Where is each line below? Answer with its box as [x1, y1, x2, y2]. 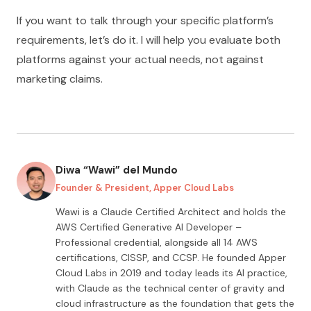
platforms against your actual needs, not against [17, 52, 264, 67]
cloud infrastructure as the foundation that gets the [56, 297, 294, 310]
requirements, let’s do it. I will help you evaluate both [17, 33, 280, 47]
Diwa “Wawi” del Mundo [56, 163, 178, 177]
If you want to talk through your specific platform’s [17, 13, 274, 28]
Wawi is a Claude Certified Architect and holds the [56, 205, 286, 218]
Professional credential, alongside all [56, 236, 224, 249]
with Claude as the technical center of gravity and [56, 282, 285, 294]
